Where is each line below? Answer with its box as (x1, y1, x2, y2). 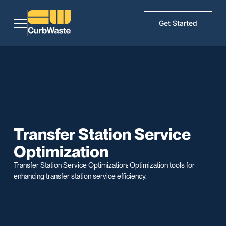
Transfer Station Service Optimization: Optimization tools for (14, 161, 195, 169)
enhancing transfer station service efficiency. (14, 172, 147, 180)
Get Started (159, 19, 198, 28)
